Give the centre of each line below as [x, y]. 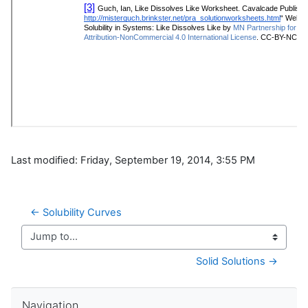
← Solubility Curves [76, 212]
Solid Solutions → [237, 261]
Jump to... [44, 243]
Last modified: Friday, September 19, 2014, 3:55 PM [133, 160]
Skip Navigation [47, 293]
